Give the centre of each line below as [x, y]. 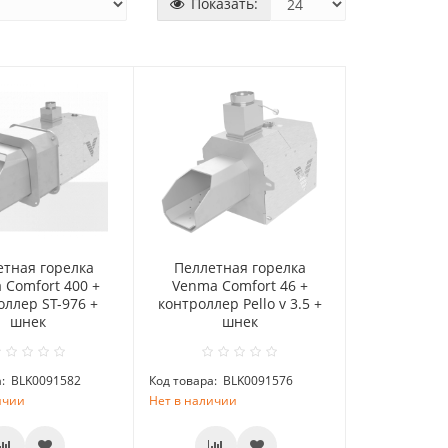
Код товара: [183, 381]
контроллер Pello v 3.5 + [239, 304]
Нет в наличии [193, 401]
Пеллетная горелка [239, 268]
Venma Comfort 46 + [239, 286]
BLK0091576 [258, 381]
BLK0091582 [46, 381]
